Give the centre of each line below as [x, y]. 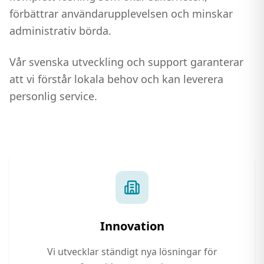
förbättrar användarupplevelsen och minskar [121, 14]
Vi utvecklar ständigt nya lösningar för [132, 252]
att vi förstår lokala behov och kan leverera [116, 79]
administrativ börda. [60, 31]
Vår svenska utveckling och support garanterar [126, 62]
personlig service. [53, 96]
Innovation [132, 226]
